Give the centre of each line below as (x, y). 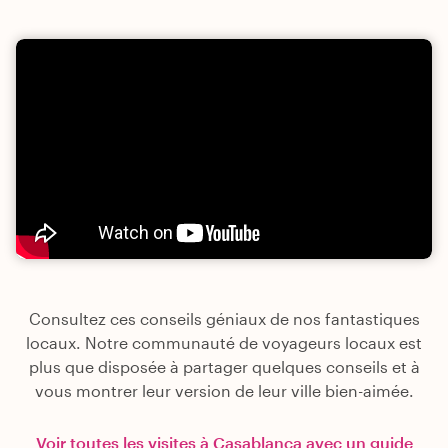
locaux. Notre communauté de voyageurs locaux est (224, 343)
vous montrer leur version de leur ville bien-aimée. (224, 391)
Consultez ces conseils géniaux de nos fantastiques (224, 319)
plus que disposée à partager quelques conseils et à (224, 367)
